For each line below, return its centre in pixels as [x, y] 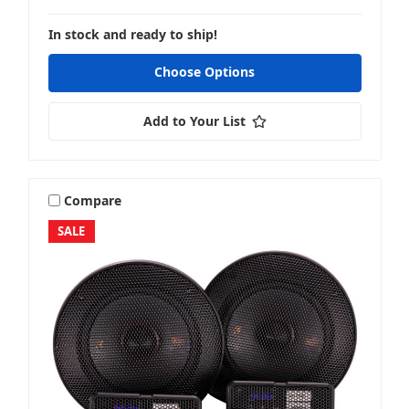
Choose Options [204, 72]
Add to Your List [194, 121]
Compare [93, 200]
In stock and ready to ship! [132, 35]
